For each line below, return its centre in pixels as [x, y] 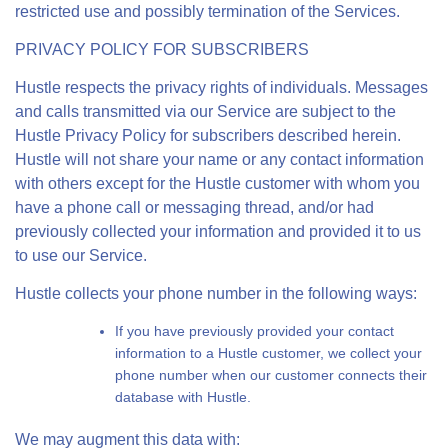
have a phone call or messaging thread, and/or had [194, 207]
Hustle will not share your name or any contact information [219, 159]
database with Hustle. [183, 397]
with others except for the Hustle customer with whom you [217, 183]
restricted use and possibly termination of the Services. [207, 11]
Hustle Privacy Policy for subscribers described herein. [208, 135]
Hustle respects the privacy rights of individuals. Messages [221, 87]
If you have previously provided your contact [254, 331]
